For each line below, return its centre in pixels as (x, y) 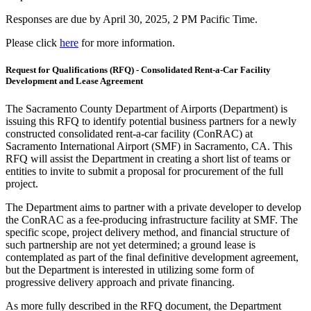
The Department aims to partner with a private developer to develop (153, 207)
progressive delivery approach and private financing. (120, 282)
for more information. (127, 43)
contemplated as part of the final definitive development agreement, (152, 257)
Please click (33, 43)
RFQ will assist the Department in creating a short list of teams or (148, 158)
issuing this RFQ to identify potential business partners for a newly (151, 121)
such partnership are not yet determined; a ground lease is (131, 244)
